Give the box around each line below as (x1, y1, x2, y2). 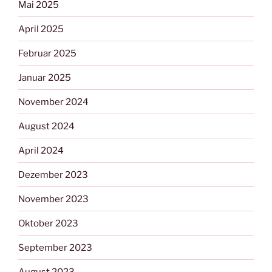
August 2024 (18, 120, 75, 132)
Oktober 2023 (18, 217, 78, 229)
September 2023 (18, 242, 92, 253)
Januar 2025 (18, 72, 71, 83)
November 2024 (18, 96, 89, 107)
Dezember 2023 (18, 169, 88, 180)
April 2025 (18, 23, 64, 35)
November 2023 (18, 193, 89, 205)
